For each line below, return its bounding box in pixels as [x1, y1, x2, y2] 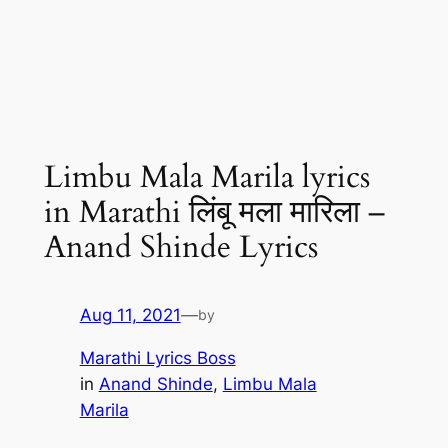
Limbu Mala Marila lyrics [43, 155, 370, 198]
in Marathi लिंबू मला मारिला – [43, 190, 385, 233]
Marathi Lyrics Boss [79, 348, 236, 369]
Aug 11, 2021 [79, 305, 181, 326]
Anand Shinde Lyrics [43, 225, 318, 268]
